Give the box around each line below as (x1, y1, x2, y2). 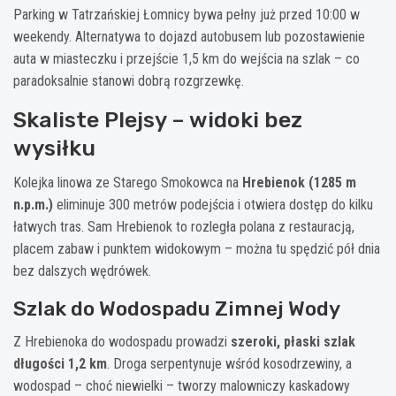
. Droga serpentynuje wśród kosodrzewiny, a (107, 354, 352, 372)
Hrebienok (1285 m (242, 173, 356, 191)
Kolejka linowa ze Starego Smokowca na (13, 173, 242, 191)
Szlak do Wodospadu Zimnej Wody (13, 295, 340, 321)
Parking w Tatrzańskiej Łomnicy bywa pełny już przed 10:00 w (13, 5, 360, 23)
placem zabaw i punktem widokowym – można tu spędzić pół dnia (13, 240, 380, 257)
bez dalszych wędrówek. (13, 262, 151, 279)
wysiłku (13, 134, 95, 161)
